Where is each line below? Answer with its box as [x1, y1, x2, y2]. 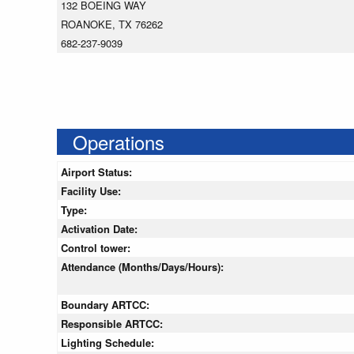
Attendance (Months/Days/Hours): [61, 259, 227, 275]
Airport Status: [61, 164, 135, 180]
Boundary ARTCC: [61, 297, 153, 313]
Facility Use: [61, 183, 124, 199]
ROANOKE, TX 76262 [61, 17, 163, 32]
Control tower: [61, 240, 134, 256]
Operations [73, 128, 164, 156]
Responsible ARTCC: [61, 316, 166, 332]
